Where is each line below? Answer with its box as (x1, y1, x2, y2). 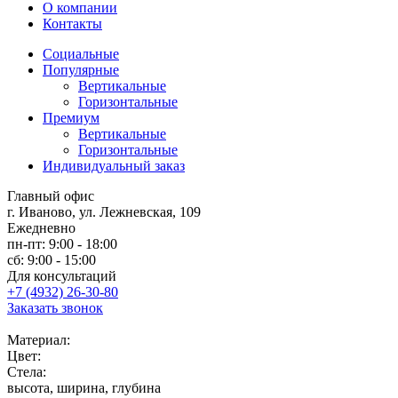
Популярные (43, 62, 119, 78)
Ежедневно (7, 220, 76, 236)
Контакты (43, 16, 102, 32)
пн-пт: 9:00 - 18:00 (7, 236, 117, 252)
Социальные (43, 46, 119, 62)
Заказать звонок (7, 300, 103, 316)
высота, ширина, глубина (7, 380, 161, 396)
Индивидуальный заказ (43, 158, 185, 174)
